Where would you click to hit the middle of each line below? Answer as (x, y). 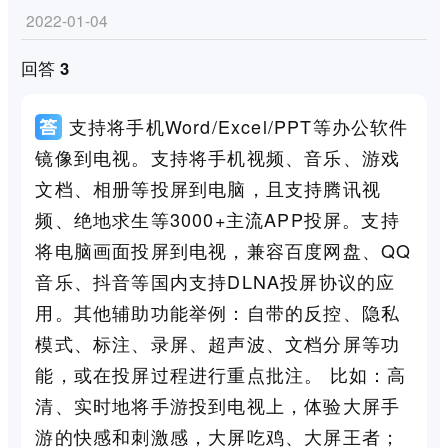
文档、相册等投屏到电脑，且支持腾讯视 (208, 188)
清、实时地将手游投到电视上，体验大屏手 (218, 405)
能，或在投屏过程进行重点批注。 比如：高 (221, 374)
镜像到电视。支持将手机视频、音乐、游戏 (218, 157)
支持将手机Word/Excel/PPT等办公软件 (238, 126)
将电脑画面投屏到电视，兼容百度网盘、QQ (223, 250)
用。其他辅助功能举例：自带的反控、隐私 (218, 312)
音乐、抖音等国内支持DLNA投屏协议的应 (215, 281)
